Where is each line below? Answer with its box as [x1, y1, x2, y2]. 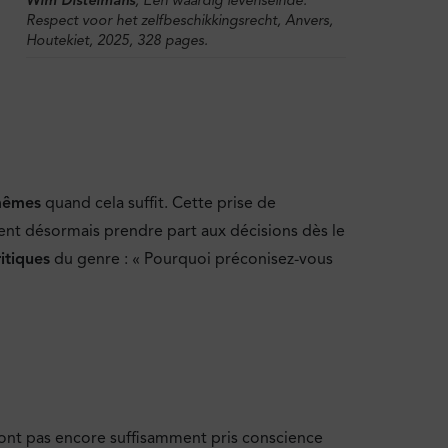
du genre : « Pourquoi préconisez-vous [50, 249, 333, 270]
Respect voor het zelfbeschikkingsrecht [26, 10, 277, 29]
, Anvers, [277, 10, 333, 29]
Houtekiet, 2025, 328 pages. [26, 30, 208, 49]
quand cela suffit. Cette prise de [41, 193, 276, 214]
